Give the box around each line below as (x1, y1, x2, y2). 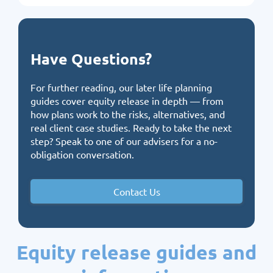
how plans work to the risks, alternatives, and (30, 108, 225, 120)
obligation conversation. (30, 148, 134, 160)
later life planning (136, 81, 212, 93)
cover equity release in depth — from (62, 94, 224, 107)
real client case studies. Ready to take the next (30, 121, 232, 133)
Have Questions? (30, 49, 152, 68)
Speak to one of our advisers (55, 135, 181, 147)
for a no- (181, 135, 218, 147)
